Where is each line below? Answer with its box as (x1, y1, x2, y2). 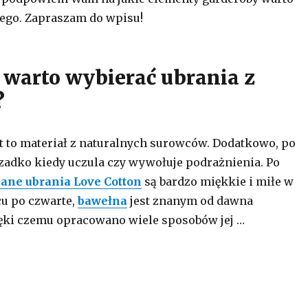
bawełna (77, 194, 127, 208)
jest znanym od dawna (126, 194, 253, 208)
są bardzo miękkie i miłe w (141, 175, 294, 188)
